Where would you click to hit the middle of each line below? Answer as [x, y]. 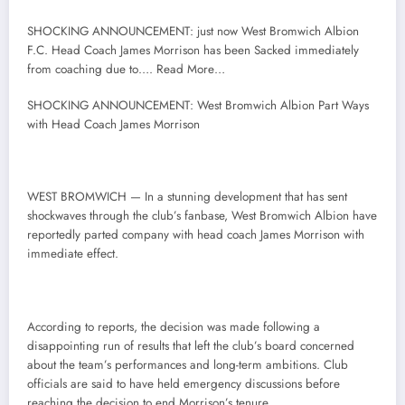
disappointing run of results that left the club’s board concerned [191, 345]
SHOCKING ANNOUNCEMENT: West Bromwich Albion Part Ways [198, 105]
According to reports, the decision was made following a [174, 326]
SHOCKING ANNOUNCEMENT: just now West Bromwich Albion [193, 31]
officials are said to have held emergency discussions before [184, 383]
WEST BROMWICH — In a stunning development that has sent [187, 197]
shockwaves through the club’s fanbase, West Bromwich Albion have [202, 216]
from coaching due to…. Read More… [126, 69]
